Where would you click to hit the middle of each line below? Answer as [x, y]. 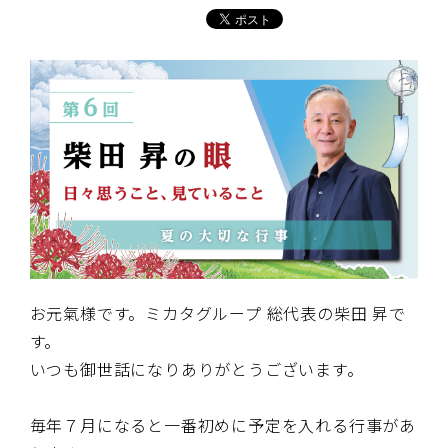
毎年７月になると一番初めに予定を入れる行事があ [222, 425]
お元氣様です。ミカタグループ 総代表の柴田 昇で [217, 313]
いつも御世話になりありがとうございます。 [196, 369]
